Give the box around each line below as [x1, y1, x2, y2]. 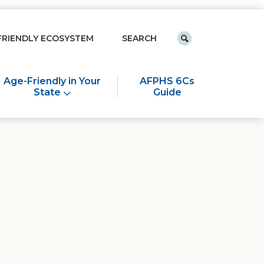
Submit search [183, 37, 252, 48]
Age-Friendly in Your [4, 75, 101, 87]
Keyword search [109, 25, 186, 36]
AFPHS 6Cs [140, 75, 195, 87]
